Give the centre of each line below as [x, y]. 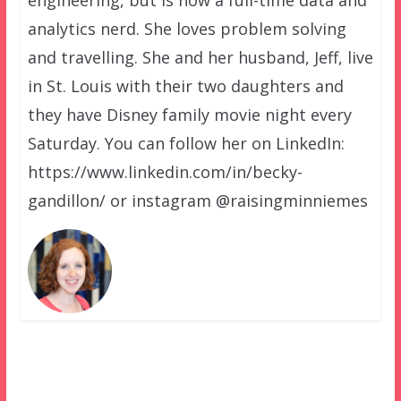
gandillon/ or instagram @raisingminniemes [197, 201]
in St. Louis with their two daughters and [185, 86]
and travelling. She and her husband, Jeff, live [200, 58]
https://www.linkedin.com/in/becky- [165, 172]
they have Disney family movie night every [189, 115]
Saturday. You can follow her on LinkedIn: [186, 144]
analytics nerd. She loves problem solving [187, 29]
